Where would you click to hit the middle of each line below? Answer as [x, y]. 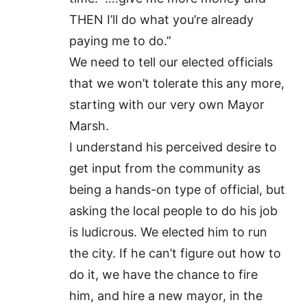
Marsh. [89, 126]
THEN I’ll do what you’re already [162, 20]
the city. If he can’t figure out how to [175, 253]
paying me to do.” [121, 41]
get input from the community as [165, 168]
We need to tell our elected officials [171, 62]
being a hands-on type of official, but [177, 189]
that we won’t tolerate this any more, [177, 83]
